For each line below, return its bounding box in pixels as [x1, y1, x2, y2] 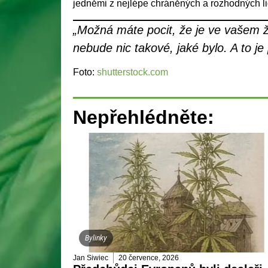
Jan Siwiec [73, 254, 108, 263]
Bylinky [85, 234, 107, 243]
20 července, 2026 [118, 254, 179, 263]
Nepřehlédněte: [73, 106, 214, 129]
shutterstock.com [97, 67, 168, 77]
